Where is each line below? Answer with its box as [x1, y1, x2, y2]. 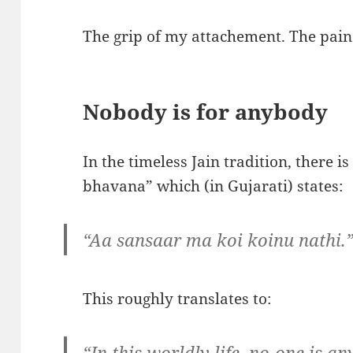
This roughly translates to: [83, 288, 272, 309]
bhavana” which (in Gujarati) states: [83, 175, 344, 196]
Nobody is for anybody [83, 96, 329, 126]
